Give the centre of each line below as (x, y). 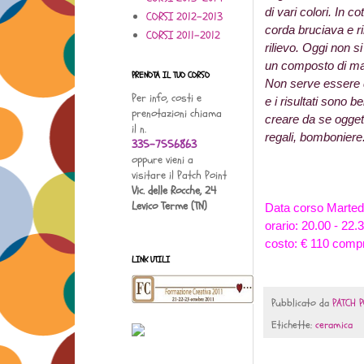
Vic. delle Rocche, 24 (174, 191)
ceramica (334, 325)
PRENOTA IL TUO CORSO (171, 76)
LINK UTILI (151, 260)
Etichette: (293, 325)
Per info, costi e (167, 98)
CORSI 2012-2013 (184, 16)
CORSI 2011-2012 (183, 35)
